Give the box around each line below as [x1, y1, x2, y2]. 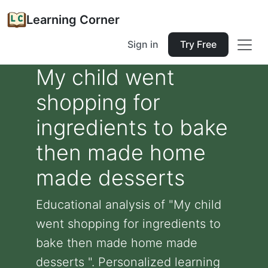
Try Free [180, 38, 217, 50]
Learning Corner [26, 13, 120, 27]
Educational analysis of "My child [36, 197, 221, 212]
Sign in [127, 38, 159, 50]
